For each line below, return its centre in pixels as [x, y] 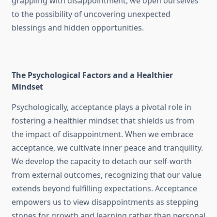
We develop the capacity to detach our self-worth [102, 162]
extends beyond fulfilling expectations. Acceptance [104, 189]
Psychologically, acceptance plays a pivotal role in [101, 107]
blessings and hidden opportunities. [78, 28]
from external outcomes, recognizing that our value [107, 175]
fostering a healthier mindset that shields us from [103, 121]
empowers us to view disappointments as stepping [105, 202]
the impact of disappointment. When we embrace [102, 134]
